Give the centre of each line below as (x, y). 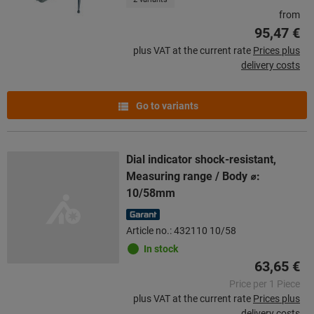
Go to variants (166, 105)
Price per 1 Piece (265, 284)
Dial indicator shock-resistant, (201, 159)
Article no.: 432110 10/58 (181, 230)
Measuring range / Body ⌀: (193, 176)
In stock (161, 248)
